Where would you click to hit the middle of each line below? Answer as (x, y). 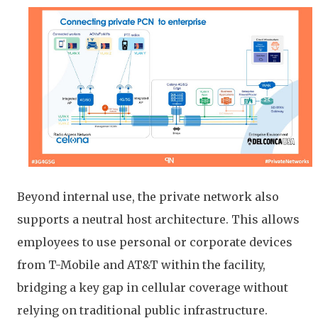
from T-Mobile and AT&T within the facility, (141, 265)
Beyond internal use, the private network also (148, 197)
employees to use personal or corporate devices (155, 242)
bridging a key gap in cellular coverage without (153, 287)
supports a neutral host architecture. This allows (158, 219)
